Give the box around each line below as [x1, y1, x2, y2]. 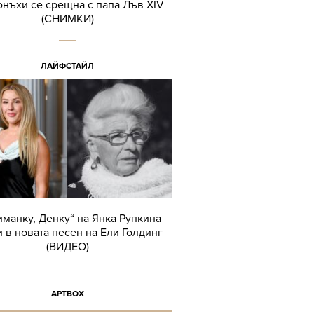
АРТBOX [50, 289, 84, 299]
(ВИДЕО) [46, 240, 89, 254]
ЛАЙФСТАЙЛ [41, 61, 94, 71]
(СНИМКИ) [41, 12, 94, 27]
